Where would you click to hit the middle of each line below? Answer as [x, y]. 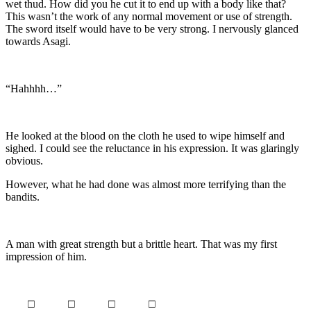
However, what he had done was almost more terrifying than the [146, 184]
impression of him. [46, 256]
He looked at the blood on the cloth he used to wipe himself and [145, 135]
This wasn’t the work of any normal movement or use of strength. [149, 16]
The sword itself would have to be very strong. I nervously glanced [152, 28]
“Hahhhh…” [34, 88]
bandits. [23, 196]
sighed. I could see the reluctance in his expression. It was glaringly [152, 148]
